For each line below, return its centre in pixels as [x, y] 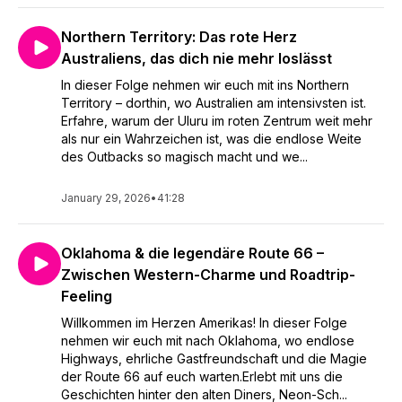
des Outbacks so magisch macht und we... [184, 157]
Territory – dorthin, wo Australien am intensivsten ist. [214, 103]
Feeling [87, 296]
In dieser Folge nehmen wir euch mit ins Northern [205, 85]
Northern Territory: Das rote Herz [179, 37]
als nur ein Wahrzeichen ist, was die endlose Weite [211, 139]
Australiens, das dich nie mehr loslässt [197, 58]
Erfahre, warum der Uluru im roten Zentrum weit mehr [217, 121]
